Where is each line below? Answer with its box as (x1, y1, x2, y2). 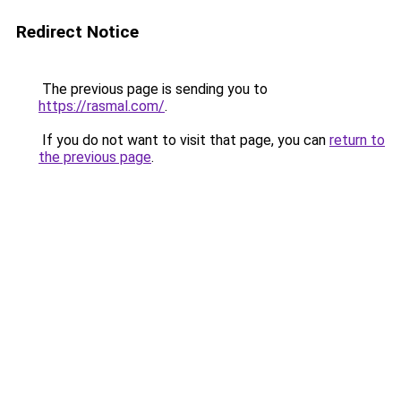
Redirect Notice (16, 21, 139, 42)
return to (329, 132, 385, 149)
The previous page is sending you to (38, 81, 268, 98)
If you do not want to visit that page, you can (38, 132, 329, 149)
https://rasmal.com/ (38, 98, 165, 115)
